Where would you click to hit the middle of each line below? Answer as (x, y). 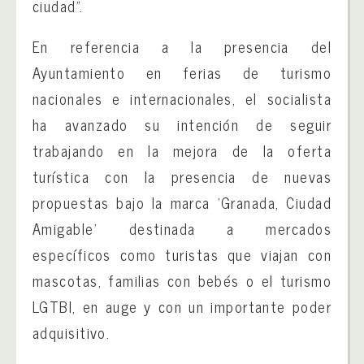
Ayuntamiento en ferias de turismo (182, 73)
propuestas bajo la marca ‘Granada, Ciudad (182, 203)
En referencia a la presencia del (182, 47)
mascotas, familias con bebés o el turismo (182, 281)
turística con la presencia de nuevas (182, 177)
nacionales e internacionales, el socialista (182, 99)
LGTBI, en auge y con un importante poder (182, 307)
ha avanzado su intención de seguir (182, 125)
